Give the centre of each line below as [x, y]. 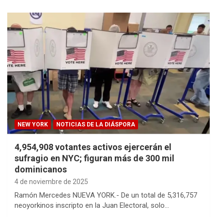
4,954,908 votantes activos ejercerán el [93, 147]
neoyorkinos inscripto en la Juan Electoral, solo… [92, 206]
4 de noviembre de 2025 [51, 182]
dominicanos [41, 170]
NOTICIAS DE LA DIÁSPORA [96, 125]
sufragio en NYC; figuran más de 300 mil [94, 158]
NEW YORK [33, 125]
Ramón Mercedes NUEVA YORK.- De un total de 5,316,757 [106, 195]
